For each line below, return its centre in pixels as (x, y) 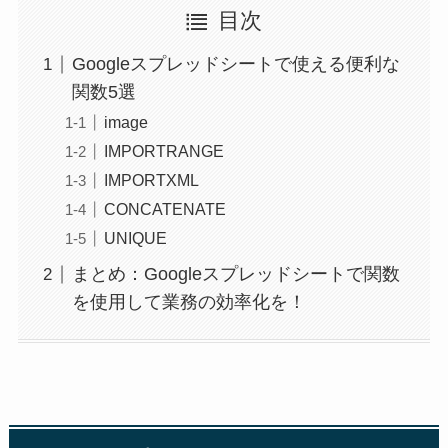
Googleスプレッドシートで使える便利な (235, 64)
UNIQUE (135, 238)
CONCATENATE (164, 209)
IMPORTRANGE (163, 151)
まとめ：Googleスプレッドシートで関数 (235, 274)
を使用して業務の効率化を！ (188, 302)
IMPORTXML (151, 180)
